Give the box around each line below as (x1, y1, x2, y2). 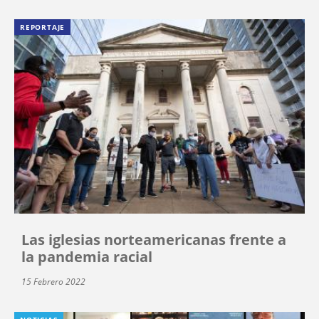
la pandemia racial (21, 247, 152, 267)
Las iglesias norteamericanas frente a (21, 230, 286, 250)
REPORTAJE (20, 21, 66, 32)
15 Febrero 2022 (21, 276, 85, 288)
